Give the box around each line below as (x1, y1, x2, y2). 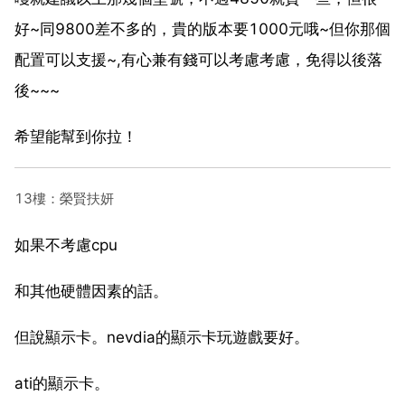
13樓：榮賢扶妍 (14, 189, 114, 207)
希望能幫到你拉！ (14, 127, 137, 146)
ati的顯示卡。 (14, 373, 109, 392)
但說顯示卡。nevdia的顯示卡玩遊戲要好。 (14, 327, 309, 346)
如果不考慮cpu (14, 235, 118, 254)
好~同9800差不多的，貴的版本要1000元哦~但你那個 (14, 19, 391, 38)
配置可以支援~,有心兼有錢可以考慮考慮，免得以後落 (14, 50, 382, 69)
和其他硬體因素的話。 (14, 281, 168, 300)
